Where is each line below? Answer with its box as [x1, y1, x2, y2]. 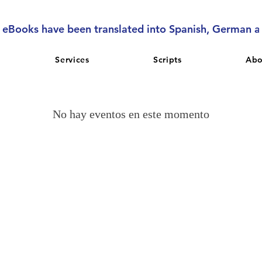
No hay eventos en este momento [53, 108, 209, 120]
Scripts [153, 54, 182, 65]
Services [55, 54, 89, 65]
